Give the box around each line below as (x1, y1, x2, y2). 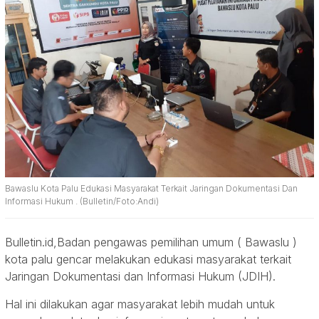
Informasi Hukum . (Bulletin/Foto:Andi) (5, 196, 159, 207)
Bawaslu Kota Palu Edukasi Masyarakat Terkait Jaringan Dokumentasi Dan (5, 183, 298, 194)
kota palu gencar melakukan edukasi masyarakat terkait (5, 252, 291, 267)
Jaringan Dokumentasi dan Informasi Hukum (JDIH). (5, 269, 276, 284)
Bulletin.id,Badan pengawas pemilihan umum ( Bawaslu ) (5, 235, 297, 250)
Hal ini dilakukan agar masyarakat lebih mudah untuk (5, 297, 275, 312)
